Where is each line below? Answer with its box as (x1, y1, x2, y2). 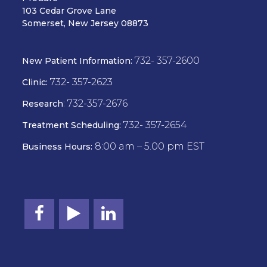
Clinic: (22, 76, 48, 88)
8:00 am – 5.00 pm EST (95, 140, 205, 152)
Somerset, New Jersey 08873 (22, 17, 149, 29)
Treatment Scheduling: (22, 119, 122, 131)
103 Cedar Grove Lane (22, 5, 117, 16)
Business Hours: (22, 141, 93, 152)
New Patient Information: (22, 55, 133, 66)
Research (22, 98, 64, 109)
